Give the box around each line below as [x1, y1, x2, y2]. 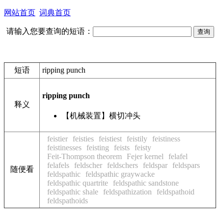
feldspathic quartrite [47, 179, 108, 187]
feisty [135, 143, 151, 152]
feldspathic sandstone [113, 179, 179, 187]
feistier [47, 135, 68, 143]
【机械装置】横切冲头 [62, 111, 140, 120]
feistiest [99, 135, 122, 143]
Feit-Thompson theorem [47, 152, 122, 161]
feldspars [172, 161, 200, 169]
